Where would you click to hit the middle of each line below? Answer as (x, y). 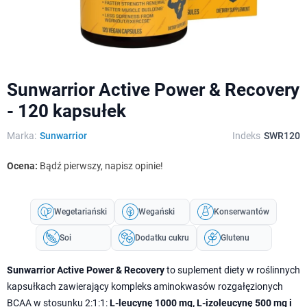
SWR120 (282, 135)
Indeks (246, 135)
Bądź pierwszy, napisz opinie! (101, 165)
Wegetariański (81, 211)
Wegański (157, 211)
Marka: (22, 135)
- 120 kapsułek (66, 111)
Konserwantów (242, 211)
